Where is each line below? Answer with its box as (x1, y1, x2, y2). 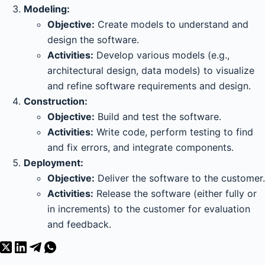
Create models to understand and (95, 18, 248, 30)
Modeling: (24, 3, 70, 15)
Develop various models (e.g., (93, 49, 230, 61)
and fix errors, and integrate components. (47, 141, 234, 153)
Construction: (24, 95, 88, 107)
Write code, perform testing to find (93, 126, 253, 138)
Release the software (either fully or (93, 188, 257, 199)
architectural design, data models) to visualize (47, 64, 254, 76)
